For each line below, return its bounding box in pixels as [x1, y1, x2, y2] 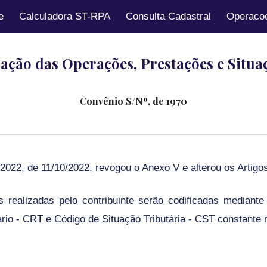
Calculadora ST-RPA [19, 10, 110, 22]
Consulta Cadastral [126, 10, 211, 22]
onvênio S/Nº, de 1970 [86, 95, 187, 107]
